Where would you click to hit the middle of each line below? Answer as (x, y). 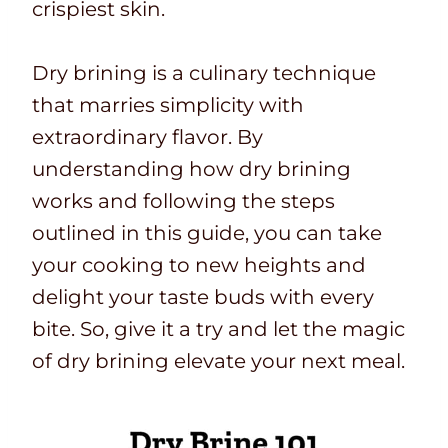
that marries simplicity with (168, 105)
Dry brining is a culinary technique (204, 73)
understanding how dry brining (191, 169)
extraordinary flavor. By (147, 137)
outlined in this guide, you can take (207, 233)
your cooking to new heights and (199, 265)
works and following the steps (183, 201)
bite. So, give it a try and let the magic (218, 329)
